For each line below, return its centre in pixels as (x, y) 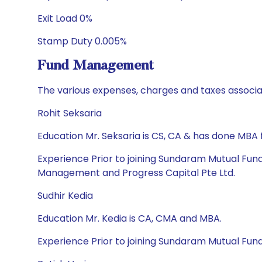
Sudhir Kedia (65, 196)
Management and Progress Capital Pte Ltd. (136, 173)
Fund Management (96, 66)
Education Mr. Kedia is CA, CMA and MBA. (130, 218)
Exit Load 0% (65, 18)
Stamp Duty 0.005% (82, 41)
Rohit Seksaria (70, 113)
